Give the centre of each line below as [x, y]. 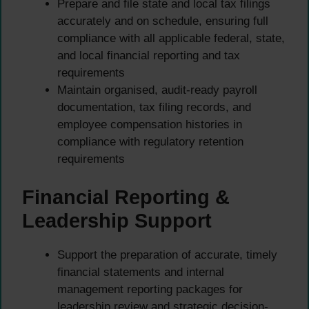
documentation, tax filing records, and [154, 108]
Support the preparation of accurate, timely [167, 255]
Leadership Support [117, 220]
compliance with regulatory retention [150, 142]
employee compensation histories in [150, 125]
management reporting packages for [150, 289]
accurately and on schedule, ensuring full [163, 21]
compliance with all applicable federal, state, [171, 39]
